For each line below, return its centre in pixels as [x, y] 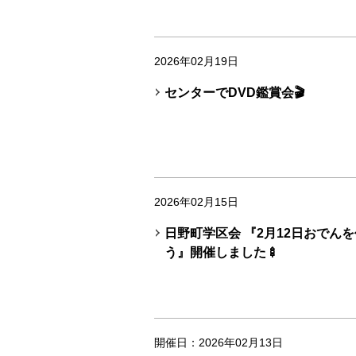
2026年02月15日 [196, 202]
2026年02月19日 [196, 61]
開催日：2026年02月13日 [219, 342]
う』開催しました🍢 [221, 252]
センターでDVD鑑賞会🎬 [234, 93]
